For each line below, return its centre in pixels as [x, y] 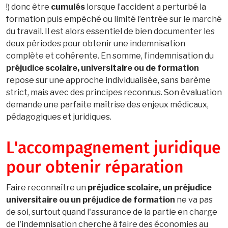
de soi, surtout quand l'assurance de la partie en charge [112, 212]
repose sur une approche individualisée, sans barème [108, 80]
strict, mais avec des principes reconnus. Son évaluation [114, 92]
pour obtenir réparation [95, 168]
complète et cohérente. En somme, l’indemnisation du [110, 55]
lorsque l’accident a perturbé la [146, 7]
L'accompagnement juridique [113, 148]
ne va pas [194, 199]
